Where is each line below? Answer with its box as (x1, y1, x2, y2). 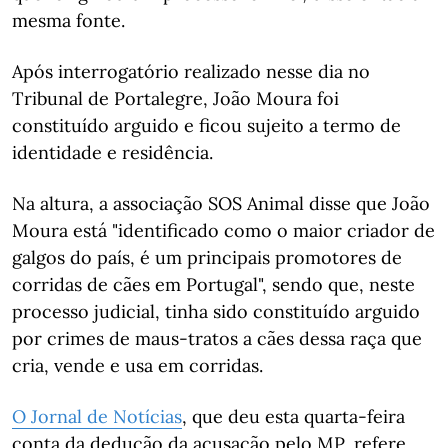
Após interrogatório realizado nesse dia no (12, 60, 370, 83)
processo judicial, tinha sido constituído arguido (12, 300, 420, 323)
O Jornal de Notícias (12, 405, 182, 428)
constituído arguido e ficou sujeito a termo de (12, 114, 401, 137)
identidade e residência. (12, 141, 213, 164)
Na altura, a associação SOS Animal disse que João (12, 192, 430, 215)
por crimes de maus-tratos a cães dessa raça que (12, 327, 422, 350)
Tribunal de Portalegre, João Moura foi (12, 87, 339, 110)
